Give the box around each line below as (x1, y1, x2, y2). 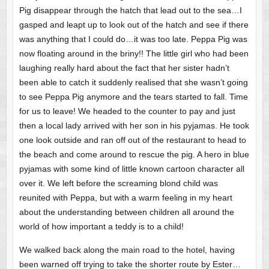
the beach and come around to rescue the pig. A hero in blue (19, 149, 249, 159)
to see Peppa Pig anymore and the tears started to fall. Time (19, 91, 248, 101)
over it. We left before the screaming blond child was (19, 178, 218, 188)
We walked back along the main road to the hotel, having (19, 244, 235, 255)
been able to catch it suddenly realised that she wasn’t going (19, 77, 248, 87)
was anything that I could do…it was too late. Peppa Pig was (19, 34, 247, 44)
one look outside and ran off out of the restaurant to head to (19, 134, 246, 145)
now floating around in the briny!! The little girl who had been (19, 48, 249, 58)
